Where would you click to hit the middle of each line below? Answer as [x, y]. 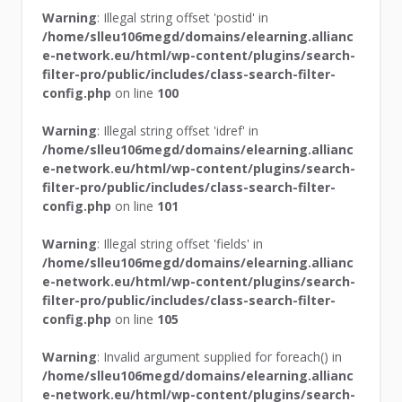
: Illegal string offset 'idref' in [178, 130]
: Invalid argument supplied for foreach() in [220, 356]
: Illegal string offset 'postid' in [183, 17]
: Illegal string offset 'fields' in [180, 243]
